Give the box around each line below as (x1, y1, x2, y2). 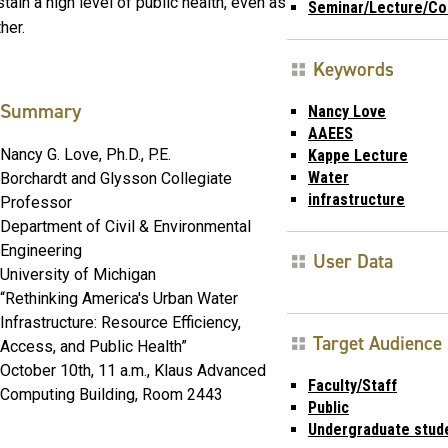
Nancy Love (308, 101, 386, 121)
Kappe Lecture (308, 145, 408, 165)
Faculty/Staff (308, 375, 397, 395)
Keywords (313, 56, 394, 82)
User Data (313, 248, 393, 274)
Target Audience (313, 330, 442, 356)
